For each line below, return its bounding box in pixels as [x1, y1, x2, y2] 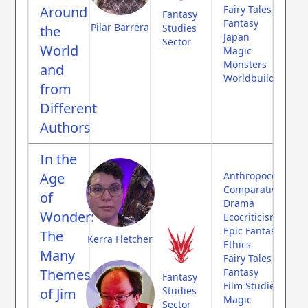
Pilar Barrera [91, 21, 149, 34]
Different [40, 99, 97, 118]
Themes [40, 265, 91, 285]
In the [40, 150, 77, 169]
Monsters [223, 58, 267, 71]
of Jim [40, 285, 76, 304]
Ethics [223, 238, 251, 252]
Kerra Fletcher [87, 232, 153, 246]
